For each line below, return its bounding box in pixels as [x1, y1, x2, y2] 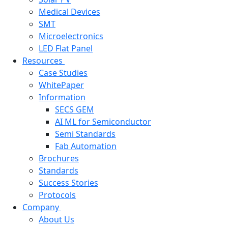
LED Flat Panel [39, 43, 93, 54]
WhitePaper [39, 79, 84, 91]
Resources [22, 55, 63, 67]
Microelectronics [39, 31, 103, 42]
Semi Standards [55, 128, 116, 140]
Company [22, 202, 59, 213]
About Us [39, 214, 74, 225]
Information [39, 92, 85, 103]
